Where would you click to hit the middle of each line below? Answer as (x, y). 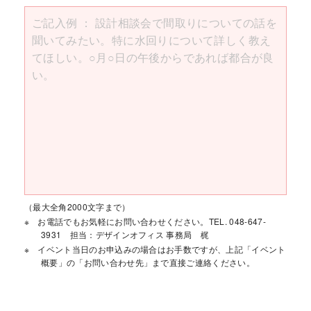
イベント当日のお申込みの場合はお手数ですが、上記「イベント (162, 249)
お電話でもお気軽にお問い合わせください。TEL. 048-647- (152, 221)
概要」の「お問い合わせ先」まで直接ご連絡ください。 (148, 262)
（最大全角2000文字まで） (77, 207)
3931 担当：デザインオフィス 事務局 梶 (125, 234)
